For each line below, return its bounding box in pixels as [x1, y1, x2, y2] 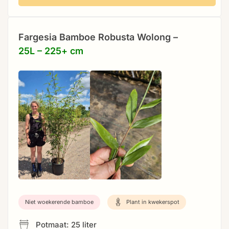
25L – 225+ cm [18, 45, 83, 56]
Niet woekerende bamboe [25, 198, 94, 205]
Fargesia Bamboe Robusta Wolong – [18, 31, 178, 42]
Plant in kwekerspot [125, 198, 179, 205]
